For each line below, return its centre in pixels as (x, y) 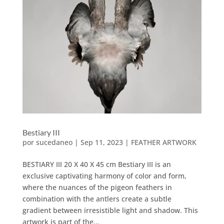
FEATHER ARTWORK (163, 142)
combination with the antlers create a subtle (97, 198)
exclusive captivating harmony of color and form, (104, 175)
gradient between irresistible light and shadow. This (110, 210)
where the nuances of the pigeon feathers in (97, 187)
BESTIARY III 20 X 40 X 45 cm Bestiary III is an (96, 164)
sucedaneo (54, 142)
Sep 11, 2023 (101, 142)
